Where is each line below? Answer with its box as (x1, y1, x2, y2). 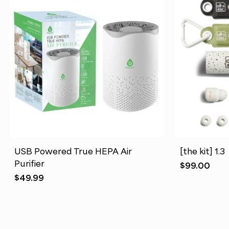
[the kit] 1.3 (180, 146, 225, 156)
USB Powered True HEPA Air (14, 146, 132, 156)
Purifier (14, 158, 44, 169)
